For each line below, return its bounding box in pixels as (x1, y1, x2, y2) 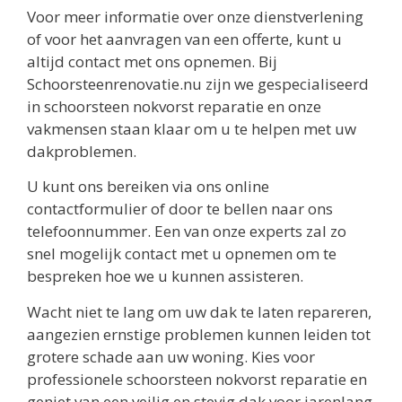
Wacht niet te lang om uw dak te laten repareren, (27, 301, 371, 322)
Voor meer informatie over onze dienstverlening (27, 5, 363, 27)
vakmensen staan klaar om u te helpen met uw (27, 118, 356, 139)
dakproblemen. (27, 140, 136, 162)
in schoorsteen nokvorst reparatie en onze (27, 95, 321, 117)
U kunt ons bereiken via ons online (27, 176, 269, 197)
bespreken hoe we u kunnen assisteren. (27, 266, 303, 287)
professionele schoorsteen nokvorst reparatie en (27, 368, 367, 389)
